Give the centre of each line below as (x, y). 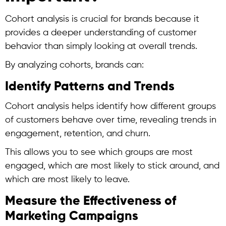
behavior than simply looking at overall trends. (101, 46)
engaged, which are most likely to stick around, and (112, 166)
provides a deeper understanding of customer (101, 33)
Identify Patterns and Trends (90, 87)
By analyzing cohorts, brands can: (74, 65)
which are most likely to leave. (67, 180)
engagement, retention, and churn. (78, 134)
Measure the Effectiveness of (91, 202)
